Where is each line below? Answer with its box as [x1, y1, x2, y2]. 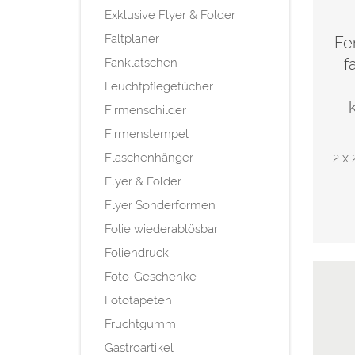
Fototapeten [105, 292, 172, 307]
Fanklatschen [105, 55, 177, 70]
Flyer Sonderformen [105, 197, 216, 212]
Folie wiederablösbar [105, 221, 218, 236]
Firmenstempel [105, 126, 189, 141]
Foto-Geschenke [105, 269, 197, 284]
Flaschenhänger [105, 150, 193, 165]
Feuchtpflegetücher [105, 78, 213, 94]
